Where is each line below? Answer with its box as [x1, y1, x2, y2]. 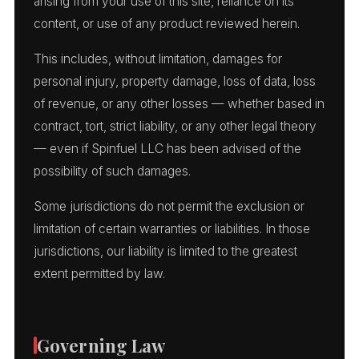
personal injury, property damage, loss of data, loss [34, 73, 316, 89]
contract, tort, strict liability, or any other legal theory [34, 118, 317, 134]
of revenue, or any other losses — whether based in [34, 95, 325, 111]
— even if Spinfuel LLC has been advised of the [34, 140, 301, 156]
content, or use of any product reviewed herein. [34, 15, 300, 31]
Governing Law [37, 333, 166, 357]
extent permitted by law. [34, 265, 165, 281]
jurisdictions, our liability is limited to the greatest [34, 243, 297, 259]
